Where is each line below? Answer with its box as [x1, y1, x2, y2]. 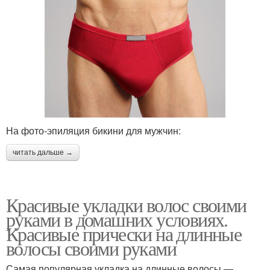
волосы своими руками [6, 235, 176, 262]
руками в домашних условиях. [6, 206, 228, 233]
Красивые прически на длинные [6, 221, 242, 247]
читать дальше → [13, 148, 73, 157]
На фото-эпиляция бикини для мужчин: [6, 124, 181, 138]
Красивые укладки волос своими [6, 192, 246, 218]
